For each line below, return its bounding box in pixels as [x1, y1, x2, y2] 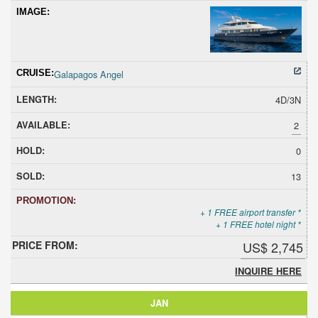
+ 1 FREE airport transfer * [200, 205, 301, 218]
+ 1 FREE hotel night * [216, 217, 301, 230]
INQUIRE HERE [235, 263, 302, 278]
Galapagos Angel [54, 67, 124, 81]
